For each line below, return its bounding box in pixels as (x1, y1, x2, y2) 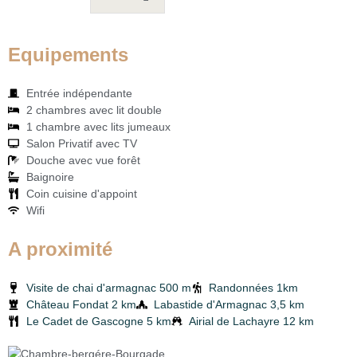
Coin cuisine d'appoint (25, 186, 137, 200)
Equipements (8, 43, 128, 65)
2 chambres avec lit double (25, 103, 162, 116)
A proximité (8, 237, 112, 260)
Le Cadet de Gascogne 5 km (25, 314, 171, 328)
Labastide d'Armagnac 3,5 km (154, 297, 304, 311)
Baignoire (25, 170, 74, 183)
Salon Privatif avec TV (25, 136, 137, 150)
